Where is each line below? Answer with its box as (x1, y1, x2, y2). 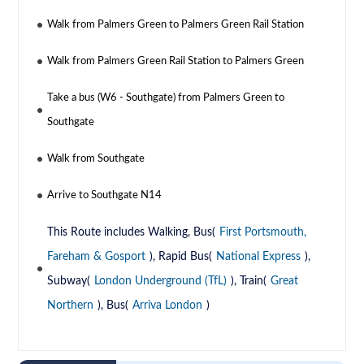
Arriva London (132, 300, 203, 312)
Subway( (47, 275, 91, 288)
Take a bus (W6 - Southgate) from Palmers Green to (47, 93, 285, 104)
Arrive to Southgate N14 (47, 190, 162, 201)
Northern (47, 300, 94, 312)
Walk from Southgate (47, 154, 145, 165)
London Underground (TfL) (94, 275, 227, 288)
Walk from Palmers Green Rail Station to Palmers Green (47, 56, 305, 67)
